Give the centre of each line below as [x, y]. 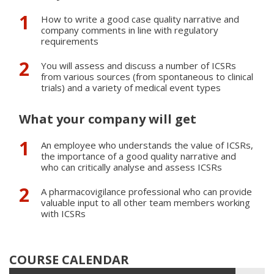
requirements [70, 41]
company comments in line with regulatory [130, 30]
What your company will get [108, 119]
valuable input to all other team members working [146, 203]
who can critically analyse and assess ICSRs [131, 167]
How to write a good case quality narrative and [140, 19]
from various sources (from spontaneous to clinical [147, 77]
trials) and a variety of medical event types [131, 88]
